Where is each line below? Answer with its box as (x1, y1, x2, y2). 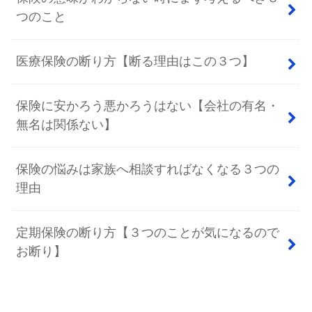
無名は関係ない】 (16, 118, 117, 132)
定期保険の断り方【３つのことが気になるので (16, 226, 280, 240)
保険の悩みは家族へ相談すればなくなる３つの (16, 162, 280, 177)
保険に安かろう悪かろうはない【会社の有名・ (16, 99, 280, 114)
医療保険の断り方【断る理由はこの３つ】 (16, 54, 255, 69)
